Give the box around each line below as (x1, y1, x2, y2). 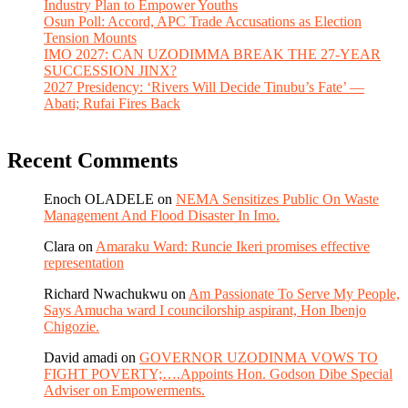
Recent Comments (7, 148, 178, 173)
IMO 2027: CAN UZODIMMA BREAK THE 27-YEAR (44, 46, 381, 63)
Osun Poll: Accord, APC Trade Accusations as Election (44, 14, 362, 30)
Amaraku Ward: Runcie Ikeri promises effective (96, 239, 370, 255)
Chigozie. (44, 319, 99, 335)
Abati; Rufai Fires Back (44, 96, 180, 112)
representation (44, 255, 124, 271)
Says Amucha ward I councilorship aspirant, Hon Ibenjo (44, 302, 366, 319)
